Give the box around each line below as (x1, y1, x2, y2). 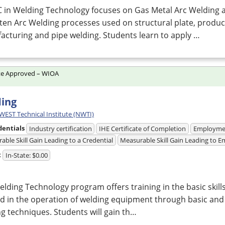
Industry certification (29, 124, 92, 134)
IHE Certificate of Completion (99, 124, 186, 134)
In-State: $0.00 (5, 151, 48, 160)
